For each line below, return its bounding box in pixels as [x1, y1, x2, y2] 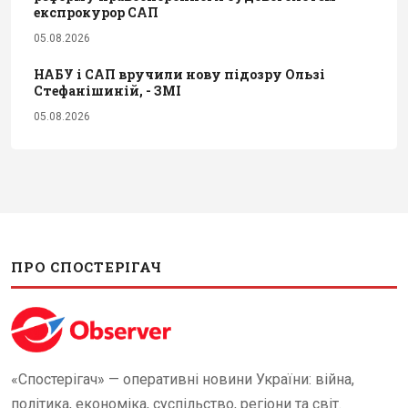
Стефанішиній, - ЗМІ [34, 82, 181, 100]
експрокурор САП [34, 4, 158, 22]
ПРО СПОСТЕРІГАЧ [11, 258, 162, 277]
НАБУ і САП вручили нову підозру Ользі [34, 66, 325, 84]
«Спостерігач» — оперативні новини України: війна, [11, 371, 354, 389]
